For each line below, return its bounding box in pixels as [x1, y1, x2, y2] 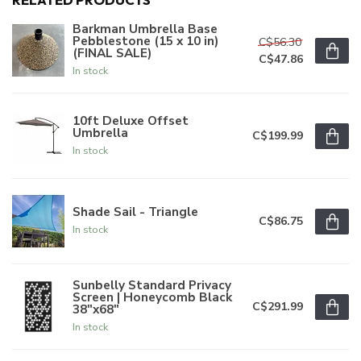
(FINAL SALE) [73, 44, 151, 62]
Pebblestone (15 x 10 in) [73, 32, 218, 50]
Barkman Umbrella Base [73, 20, 218, 38]
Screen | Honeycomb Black [73, 288, 232, 306]
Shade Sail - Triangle [73, 203, 198, 221]
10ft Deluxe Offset [73, 111, 189, 129]
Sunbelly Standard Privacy [73, 276, 231, 294]
